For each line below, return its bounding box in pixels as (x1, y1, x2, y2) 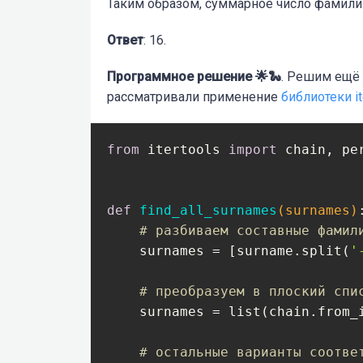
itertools (139, 141, 228, 157)
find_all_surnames (139, 202, 277, 218)
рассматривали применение (107, 88, 281, 105)
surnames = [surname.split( (107, 242, 350, 258)
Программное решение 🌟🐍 (107, 68, 281, 84)
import (228, 141, 277, 157)
